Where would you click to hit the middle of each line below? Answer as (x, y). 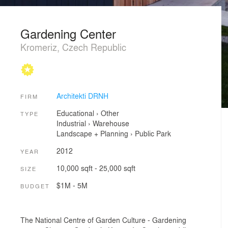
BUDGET (35, 186)
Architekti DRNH (82, 95)
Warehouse (111, 123)
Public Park (153, 134)
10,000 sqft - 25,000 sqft (96, 168)
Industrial (71, 123)
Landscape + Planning (92, 134)
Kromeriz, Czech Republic (73, 47)
